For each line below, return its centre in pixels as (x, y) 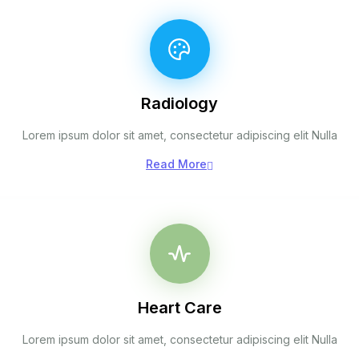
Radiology (179, 103)
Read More (176, 164)
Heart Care (179, 308)
